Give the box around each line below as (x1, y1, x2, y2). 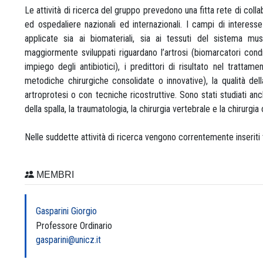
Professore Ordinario (36, 220, 112, 231)
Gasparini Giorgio (36, 205, 97, 217)
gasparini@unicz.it (36, 234, 101, 246)
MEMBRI (34, 169, 74, 180)
